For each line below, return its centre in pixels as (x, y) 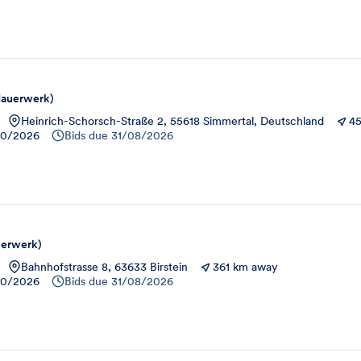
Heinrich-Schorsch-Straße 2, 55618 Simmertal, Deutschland (172, 121)
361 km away (245, 267)
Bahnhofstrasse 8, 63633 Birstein (104, 267)
